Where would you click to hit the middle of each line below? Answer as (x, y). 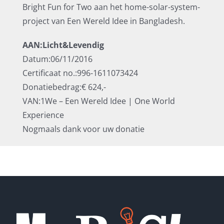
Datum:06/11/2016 (57, 59)
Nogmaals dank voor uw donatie (83, 129)
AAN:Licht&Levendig (63, 45)
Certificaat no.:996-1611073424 (80, 73)
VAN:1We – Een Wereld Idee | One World (98, 101)
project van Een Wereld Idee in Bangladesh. (103, 21)
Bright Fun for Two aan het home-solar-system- (111, 7)
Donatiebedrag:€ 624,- (64, 87)
